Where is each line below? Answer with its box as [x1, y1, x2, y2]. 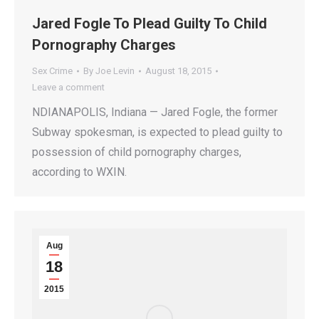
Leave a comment [32, 82, 105, 93]
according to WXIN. [32, 165, 127, 179]
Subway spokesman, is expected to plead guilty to [32, 125, 283, 140]
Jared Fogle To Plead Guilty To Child [32, 15, 267, 33]
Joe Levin [95, 66, 135, 77]
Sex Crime [32, 66, 73, 77]
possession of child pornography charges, [32, 145, 241, 159]
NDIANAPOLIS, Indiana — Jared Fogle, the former [32, 105, 278, 120]
